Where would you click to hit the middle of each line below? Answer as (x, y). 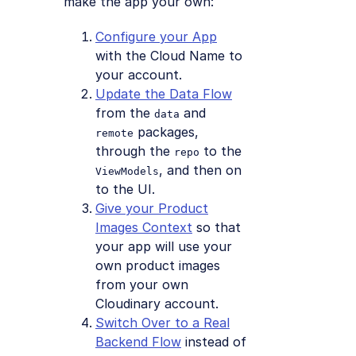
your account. (139, 74)
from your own (142, 284)
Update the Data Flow (164, 93)
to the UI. (125, 189)
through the (135, 151)
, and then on (200, 170)
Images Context (144, 227)
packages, (166, 132)
